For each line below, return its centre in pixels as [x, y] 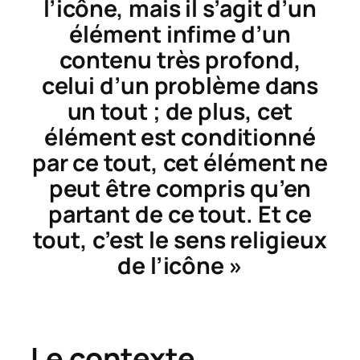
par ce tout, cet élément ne [180, 162]
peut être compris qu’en [180, 188]
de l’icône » [180, 265]
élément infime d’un [180, 34]
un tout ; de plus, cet [180, 111]
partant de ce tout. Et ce [180, 214]
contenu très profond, [180, 59]
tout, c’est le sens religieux [180, 239]
